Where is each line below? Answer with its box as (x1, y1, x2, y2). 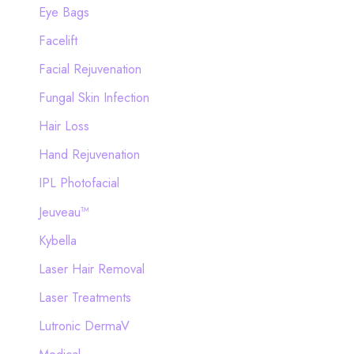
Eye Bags (38, 2, 89, 21)
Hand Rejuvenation (38, 145, 140, 164)
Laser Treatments (38, 287, 131, 307)
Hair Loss (38, 116, 89, 136)
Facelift (38, 31, 77, 51)
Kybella (38, 230, 77, 250)
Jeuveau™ (38, 201, 89, 221)
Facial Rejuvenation (38, 59, 141, 79)
